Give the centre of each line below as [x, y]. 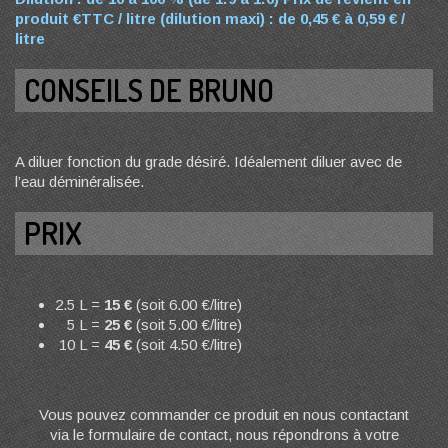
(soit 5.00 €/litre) [187, 324]
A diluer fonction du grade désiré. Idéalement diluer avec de [208, 161]
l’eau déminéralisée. [79, 181]
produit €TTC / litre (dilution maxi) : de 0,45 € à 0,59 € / [210, 18]
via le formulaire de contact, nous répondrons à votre [224, 434]
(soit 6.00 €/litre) [187, 304]
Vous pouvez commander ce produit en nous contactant [224, 414]
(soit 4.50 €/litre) [187, 344]
